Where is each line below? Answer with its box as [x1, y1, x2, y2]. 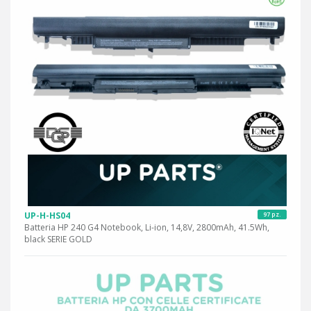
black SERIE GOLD [24, 233, 92, 246]
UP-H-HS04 [24, 210, 70, 222]
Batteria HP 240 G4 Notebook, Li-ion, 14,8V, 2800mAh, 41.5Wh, [24, 221, 269, 234]
